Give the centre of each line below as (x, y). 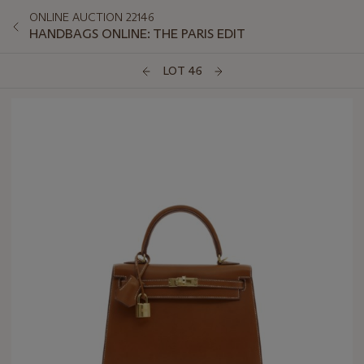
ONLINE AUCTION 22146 (92, 17)
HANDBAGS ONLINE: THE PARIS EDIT (138, 34)
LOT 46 (182, 71)
